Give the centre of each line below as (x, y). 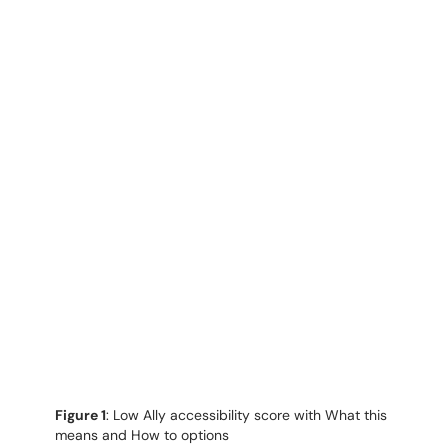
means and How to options (142, 435)
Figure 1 (80, 415)
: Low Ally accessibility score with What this (246, 415)
